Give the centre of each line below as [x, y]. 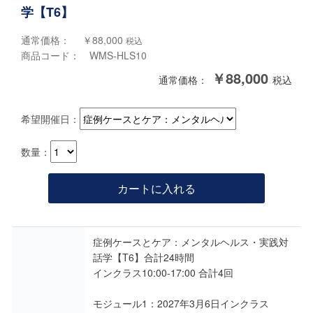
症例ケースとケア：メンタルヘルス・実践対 [191, 242]
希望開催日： [51, 118]
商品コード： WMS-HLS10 [84, 56]
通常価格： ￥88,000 [74, 40]
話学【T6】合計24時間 [144, 257]
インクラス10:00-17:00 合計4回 [163, 273]
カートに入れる [156, 189]
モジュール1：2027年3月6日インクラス [181, 304]
